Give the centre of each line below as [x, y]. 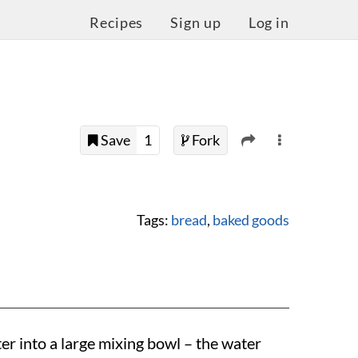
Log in [268, 23]
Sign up [196, 23]
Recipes [117, 23]
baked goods [251, 220]
